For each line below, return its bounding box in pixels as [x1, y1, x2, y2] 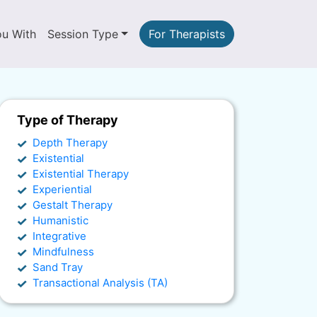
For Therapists [149, 27, 225, 41]
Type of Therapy [17, 113, 118, 127]
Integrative [33, 229, 86, 243]
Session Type [47, 27, 119, 41]
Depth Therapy [33, 136, 108, 149]
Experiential [33, 183, 92, 196]
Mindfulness [33, 245, 94, 258]
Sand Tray [33, 260, 83, 274]
